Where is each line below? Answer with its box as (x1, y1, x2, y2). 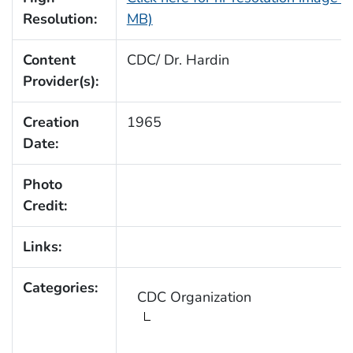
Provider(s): (22, 72, 98, 91)
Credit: (22, 196, 67, 216)
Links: (22, 237, 61, 257)
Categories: (22, 278, 98, 298)
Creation (22, 113, 80, 132)
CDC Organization (136, 288, 251, 307)
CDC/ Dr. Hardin (126, 50, 229, 70)
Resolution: (22, 9, 97, 29)
